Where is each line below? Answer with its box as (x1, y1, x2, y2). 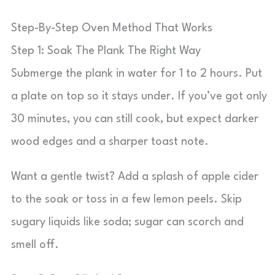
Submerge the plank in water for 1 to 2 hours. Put (11, 68, 262, 79)
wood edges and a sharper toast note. (11, 136, 209, 147)
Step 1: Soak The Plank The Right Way (11, 45, 201, 56)
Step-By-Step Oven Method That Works (11, 23, 212, 34)
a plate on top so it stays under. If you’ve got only (11, 91, 267, 102)
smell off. (11, 239, 59, 250)
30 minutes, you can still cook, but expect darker (11, 114, 258, 125)
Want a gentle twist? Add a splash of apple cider (11, 171, 258, 182)
